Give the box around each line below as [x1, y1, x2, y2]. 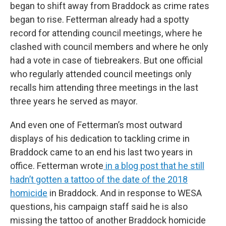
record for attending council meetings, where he [10, 27, 202, 38]
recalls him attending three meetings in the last [10, 82, 198, 93]
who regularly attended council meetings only [10, 68, 192, 79]
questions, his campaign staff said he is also [10, 201, 188, 212]
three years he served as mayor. [10, 95, 138, 106]
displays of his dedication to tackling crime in [10, 133, 190, 144]
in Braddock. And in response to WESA [47, 187, 202, 198]
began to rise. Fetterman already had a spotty [10, 14, 189, 25]
